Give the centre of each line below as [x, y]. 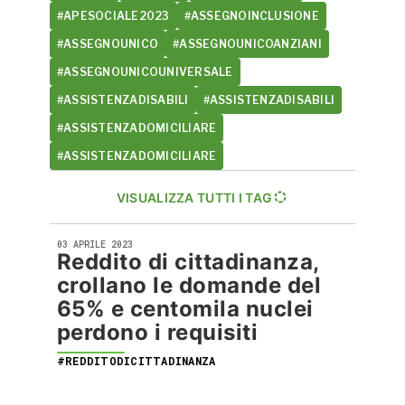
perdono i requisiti [158, 332]
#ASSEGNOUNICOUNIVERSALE [145, 72]
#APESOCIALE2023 [113, 16]
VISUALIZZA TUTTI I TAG [194, 197]
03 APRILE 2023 [95, 245]
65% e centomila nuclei [185, 309]
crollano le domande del [189, 285]
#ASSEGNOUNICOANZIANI [247, 44]
